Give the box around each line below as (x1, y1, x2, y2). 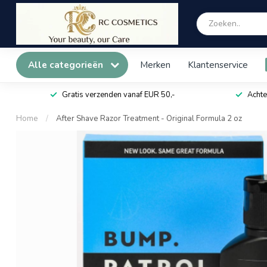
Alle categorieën (28, 58, 105, 71)
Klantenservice (188, 58, 248, 71)
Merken (140, 58, 170, 71)
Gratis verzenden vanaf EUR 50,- (61, 89, 175, 100)
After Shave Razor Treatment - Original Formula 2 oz (56, 113, 242, 124)
